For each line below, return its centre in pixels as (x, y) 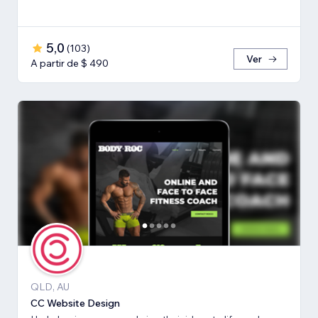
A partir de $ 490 (70, 64)
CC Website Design (75, 303)
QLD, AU (50, 287)
